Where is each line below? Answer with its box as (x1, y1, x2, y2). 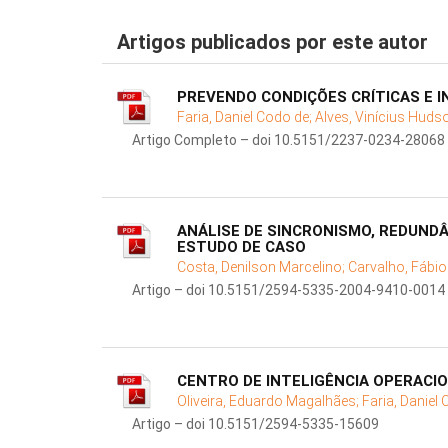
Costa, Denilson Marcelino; (177, 259, 348, 276)
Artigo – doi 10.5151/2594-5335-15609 (132, 416, 379, 433)
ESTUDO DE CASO (177, 238, 306, 257)
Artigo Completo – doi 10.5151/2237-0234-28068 (132, 132, 445, 149)
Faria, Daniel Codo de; (177, 109, 315, 126)
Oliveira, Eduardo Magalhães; (177, 393, 362, 410)
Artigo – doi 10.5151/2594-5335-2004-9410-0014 (132, 282, 445, 299)
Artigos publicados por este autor (117, 30, 428, 55)
